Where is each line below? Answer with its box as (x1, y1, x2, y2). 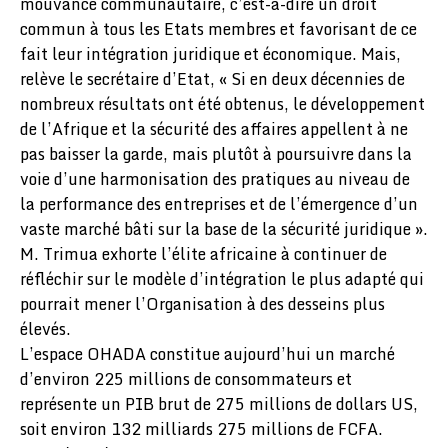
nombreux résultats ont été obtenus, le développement (20, 91, 425, 117)
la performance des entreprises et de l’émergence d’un (20, 191, 418, 217)
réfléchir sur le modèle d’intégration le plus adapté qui (20, 266, 424, 292)
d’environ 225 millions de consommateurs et (20, 366, 352, 392)
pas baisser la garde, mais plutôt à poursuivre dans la (20, 141, 412, 167)
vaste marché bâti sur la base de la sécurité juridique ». (20, 216, 428, 242)
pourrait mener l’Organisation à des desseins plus (20, 291, 385, 317)
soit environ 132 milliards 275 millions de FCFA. (20, 416, 383, 442)
